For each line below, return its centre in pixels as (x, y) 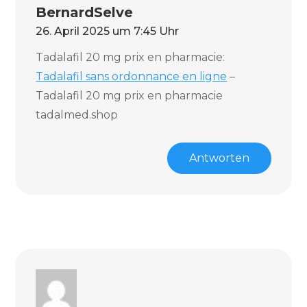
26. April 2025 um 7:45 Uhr (108, 31)
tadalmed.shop (77, 115)
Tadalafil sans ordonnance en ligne (132, 76)
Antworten (219, 158)
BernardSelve (85, 12)
